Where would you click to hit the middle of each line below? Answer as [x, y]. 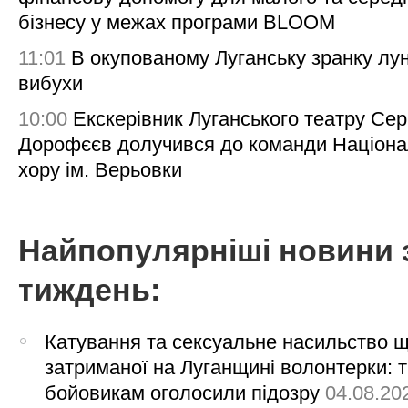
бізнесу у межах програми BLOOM [177, 22]
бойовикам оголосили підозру [183, 393]
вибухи [51, 83]
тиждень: [89, 290]
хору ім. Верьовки [100, 170]
